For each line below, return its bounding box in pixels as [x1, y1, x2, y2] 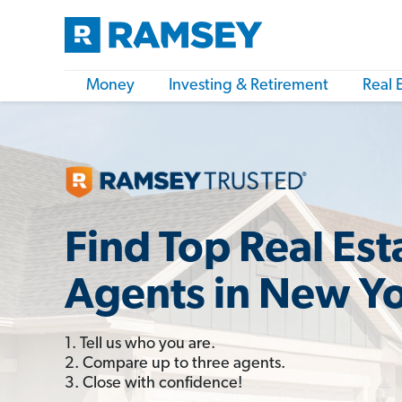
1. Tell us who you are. [65, 335, 215, 353]
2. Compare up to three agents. [65, 354, 285, 372]
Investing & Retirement [169, 77, 328, 94]
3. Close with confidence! [65, 374, 242, 392]
